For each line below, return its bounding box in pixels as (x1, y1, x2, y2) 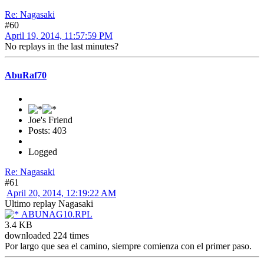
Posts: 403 (28, 125, 67, 136)
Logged (28, 146, 57, 157)
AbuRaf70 (5, 70, 47, 81)
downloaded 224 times (5, 230, 89, 240)
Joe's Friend (28, 114, 72, 125)
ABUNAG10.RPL (19, 209, 93, 219)
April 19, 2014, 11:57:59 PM (5, 31, 113, 41)
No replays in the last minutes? (5, 41, 118, 52)
